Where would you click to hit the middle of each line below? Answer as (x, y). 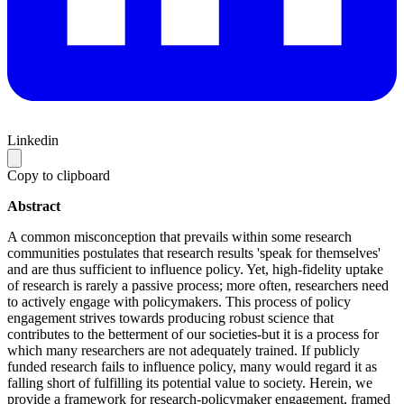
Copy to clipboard (59, 175)
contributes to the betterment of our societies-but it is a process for (193, 334)
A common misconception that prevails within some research (179, 236)
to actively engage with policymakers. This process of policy (179, 301)
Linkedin (33, 140)
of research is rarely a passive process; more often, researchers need (198, 285)
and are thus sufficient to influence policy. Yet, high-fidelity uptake (195, 269)
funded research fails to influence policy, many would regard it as (192, 366)
